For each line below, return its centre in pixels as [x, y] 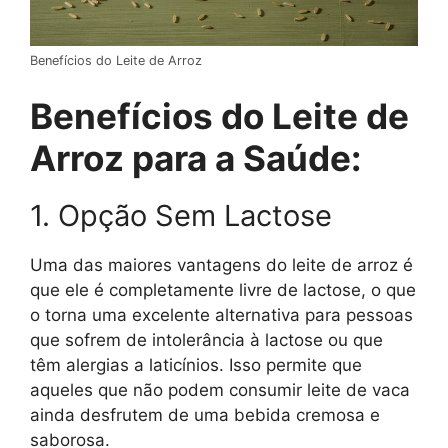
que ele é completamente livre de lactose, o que [223, 290]
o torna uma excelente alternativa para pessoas [221, 315]
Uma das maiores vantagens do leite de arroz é [221, 265]
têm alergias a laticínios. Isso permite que [196, 365]
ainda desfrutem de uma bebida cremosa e [205, 415]
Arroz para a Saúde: [195, 158]
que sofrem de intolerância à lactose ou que [206, 340]
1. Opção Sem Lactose [181, 216]
